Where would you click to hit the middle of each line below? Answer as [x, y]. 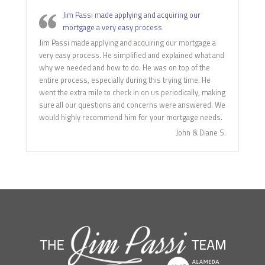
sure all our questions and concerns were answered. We [132, 105]
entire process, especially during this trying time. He [125, 80]
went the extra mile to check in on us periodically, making [132, 93]
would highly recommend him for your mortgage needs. [131, 118]
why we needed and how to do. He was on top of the [125, 68]
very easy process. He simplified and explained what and [132, 56]
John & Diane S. [201, 133]
